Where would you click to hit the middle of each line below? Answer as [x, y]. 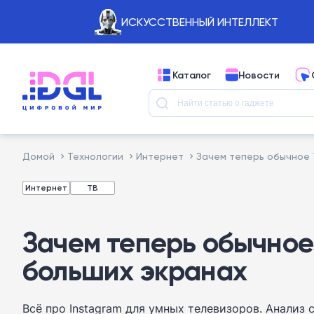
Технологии [95, 156]
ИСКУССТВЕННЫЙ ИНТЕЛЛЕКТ [199, 22]
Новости [259, 75]
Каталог [192, 75]
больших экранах [135, 271]
